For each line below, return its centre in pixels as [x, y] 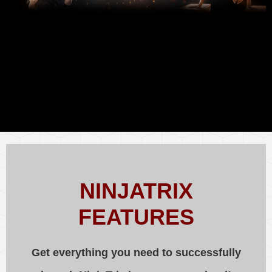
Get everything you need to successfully [136, 253]
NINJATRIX [136, 191]
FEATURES [136, 217]
